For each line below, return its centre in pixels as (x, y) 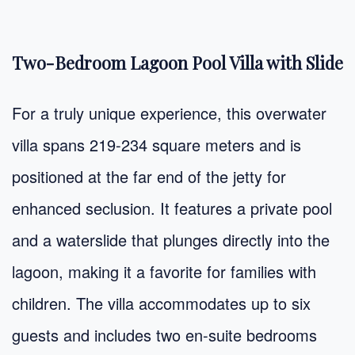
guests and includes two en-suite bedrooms (164, 334)
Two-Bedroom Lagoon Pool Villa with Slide (177, 62)
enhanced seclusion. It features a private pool (172, 208)
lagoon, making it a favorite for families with (164, 271)
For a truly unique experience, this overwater (169, 113)
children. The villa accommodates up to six (161, 303)
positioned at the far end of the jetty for (149, 176)
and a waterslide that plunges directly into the (171, 239)
